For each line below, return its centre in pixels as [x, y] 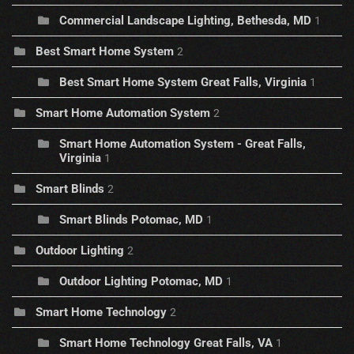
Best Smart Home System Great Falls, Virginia [183, 83]
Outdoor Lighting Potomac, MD [141, 282]
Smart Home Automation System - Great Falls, [183, 144]
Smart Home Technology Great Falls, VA [166, 343]
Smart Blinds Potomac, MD [131, 220]
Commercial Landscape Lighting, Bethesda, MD [185, 21]
